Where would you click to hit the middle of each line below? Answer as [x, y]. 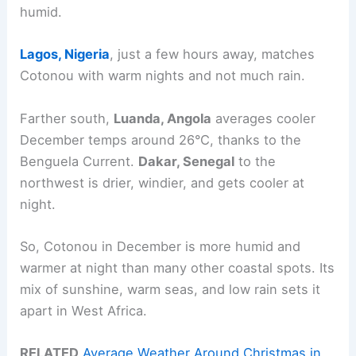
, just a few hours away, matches [213, 54]
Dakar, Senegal [187, 161]
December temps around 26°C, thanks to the [161, 139]
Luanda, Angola [163, 118]
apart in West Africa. [84, 310]
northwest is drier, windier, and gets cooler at [163, 182]
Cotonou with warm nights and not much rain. [163, 76]
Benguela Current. [79, 161]
